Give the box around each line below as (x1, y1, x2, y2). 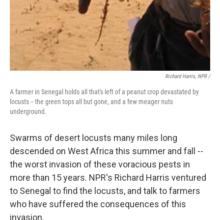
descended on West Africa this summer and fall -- (10, 145, 203, 156)
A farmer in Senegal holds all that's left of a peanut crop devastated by (10, 87, 199, 96)
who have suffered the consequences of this (10, 198, 186, 209)
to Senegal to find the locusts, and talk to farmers (10, 185, 200, 196)
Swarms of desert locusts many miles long (10, 132, 177, 143)
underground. (10, 107, 47, 115)
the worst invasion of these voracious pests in (10, 159, 190, 169)
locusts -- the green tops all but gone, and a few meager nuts (10, 97, 173, 106)
